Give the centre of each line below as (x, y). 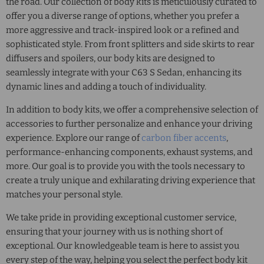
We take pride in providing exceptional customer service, (121, 217)
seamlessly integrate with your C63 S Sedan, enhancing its (124, 72)
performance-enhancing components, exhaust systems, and (129, 152)
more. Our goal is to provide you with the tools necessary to (126, 166)
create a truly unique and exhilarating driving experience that (131, 180)
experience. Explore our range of (74, 138)
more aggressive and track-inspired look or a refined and (123, 30)
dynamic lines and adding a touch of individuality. (106, 86)
